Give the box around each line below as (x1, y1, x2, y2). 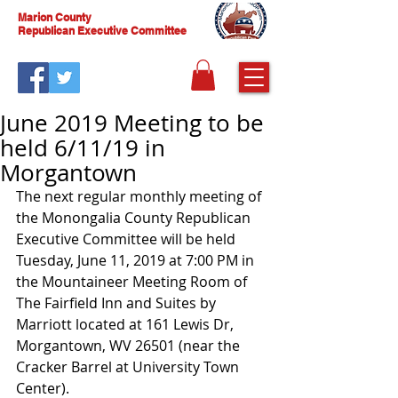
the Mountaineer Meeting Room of (16, 271, 251, 291)
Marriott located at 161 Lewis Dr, (16, 314, 237, 334)
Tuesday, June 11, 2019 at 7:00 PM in (16, 250, 258, 270)
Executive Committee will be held (16, 228, 239, 249)
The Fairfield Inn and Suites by (16, 292, 219, 313)
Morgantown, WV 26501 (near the (16, 335, 243, 355)
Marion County (18, 11, 92, 24)
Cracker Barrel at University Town (16, 356, 243, 377)
